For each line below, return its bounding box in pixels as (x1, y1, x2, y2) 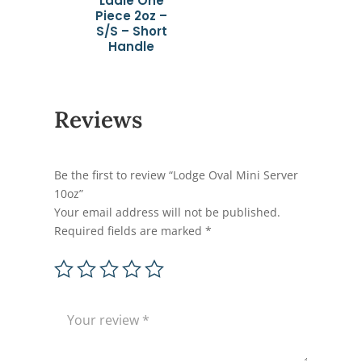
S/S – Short (95, 23, 167, 40)
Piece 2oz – (95, 7, 168, 25)
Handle (108, 38, 155, 56)
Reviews (54, 104, 143, 134)
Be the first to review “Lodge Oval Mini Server (54, 166, 299, 183)
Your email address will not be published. (54, 204, 281, 220)
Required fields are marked (54, 222, 206, 238)
